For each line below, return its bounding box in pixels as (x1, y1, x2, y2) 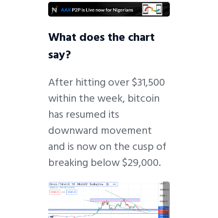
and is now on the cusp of (48, 137, 166, 155)
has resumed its (48, 105, 119, 123)
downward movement (48, 121, 152, 139)
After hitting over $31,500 (48, 73, 165, 91)
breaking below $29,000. (48, 153, 163, 171)
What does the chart (48, 27, 155, 47)
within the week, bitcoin (48, 89, 160, 107)
